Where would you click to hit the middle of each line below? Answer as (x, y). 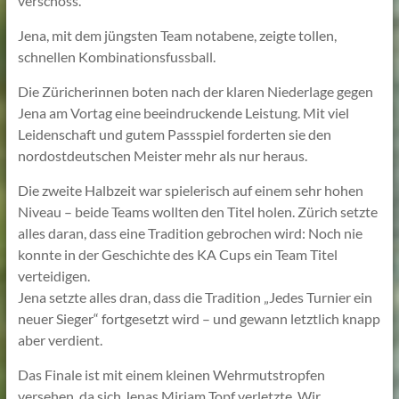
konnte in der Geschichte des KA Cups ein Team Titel (177, 254)
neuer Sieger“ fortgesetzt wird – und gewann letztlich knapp (199, 318)
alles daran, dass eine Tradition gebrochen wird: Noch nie (190, 232)
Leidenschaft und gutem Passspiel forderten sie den (174, 134)
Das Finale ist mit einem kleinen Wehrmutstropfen (171, 374)
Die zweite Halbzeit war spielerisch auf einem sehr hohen (190, 190)
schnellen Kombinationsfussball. (116, 56)
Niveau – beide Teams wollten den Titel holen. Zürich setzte (197, 211)
